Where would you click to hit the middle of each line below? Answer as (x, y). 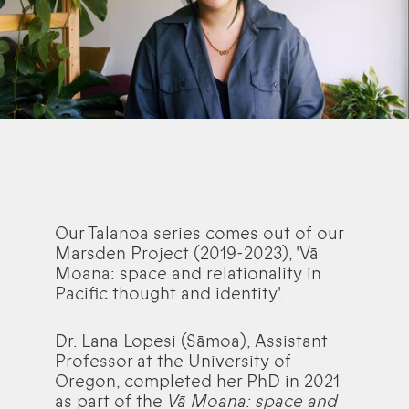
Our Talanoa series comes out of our (199, 233)
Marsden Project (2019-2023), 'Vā (187, 253)
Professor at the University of (173, 361)
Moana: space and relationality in (188, 273)
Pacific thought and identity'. (169, 294)
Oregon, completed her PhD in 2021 (197, 381)
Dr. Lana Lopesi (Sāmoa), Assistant (191, 341)
